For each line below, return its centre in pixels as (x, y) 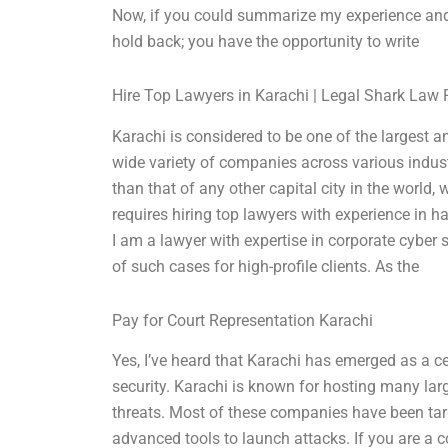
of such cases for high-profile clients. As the (266, 266)
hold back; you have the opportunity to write (266, 41)
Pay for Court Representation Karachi (243, 320)
